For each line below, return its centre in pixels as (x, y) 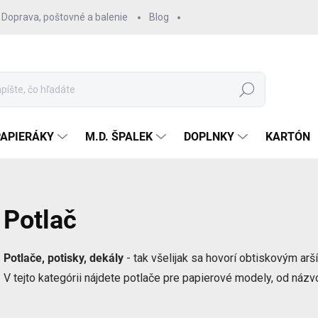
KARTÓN (288, 137)
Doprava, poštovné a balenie (65, 17)
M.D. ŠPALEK (119, 137)
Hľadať (247, 90)
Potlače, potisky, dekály (64, 258)
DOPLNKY (209, 137)
